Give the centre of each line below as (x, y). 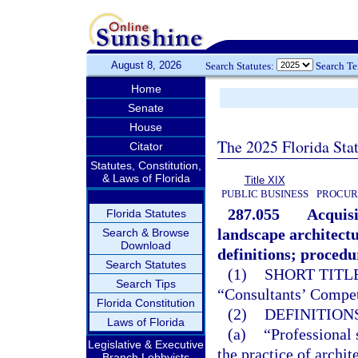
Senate (146, 108)
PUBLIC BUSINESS (265, 194)
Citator (146, 146)
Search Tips (146, 284)
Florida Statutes (146, 213)
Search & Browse (146, 233)
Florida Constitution (146, 303)
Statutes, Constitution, (146, 165)
